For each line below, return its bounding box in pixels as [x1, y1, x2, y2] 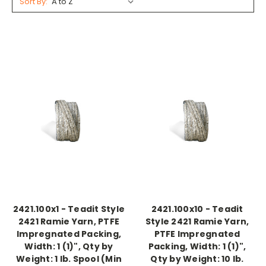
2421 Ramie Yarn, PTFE [18, 216, 120, 228]
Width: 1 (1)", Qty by [24, 240, 113, 253]
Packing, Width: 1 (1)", [148, 240, 246, 253]
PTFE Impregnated [154, 228, 240, 240]
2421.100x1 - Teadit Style [12, 203, 125, 216]
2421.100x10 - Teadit [151, 203, 243, 216]
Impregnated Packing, [17, 228, 121, 240]
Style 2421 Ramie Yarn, [145, 216, 249, 228]
